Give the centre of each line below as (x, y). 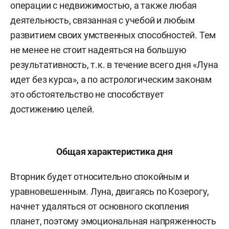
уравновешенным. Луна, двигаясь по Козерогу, (110, 191)
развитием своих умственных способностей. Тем (113, 35)
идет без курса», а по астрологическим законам (111, 79)
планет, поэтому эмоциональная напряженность (113, 221)
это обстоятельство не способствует (87, 94)
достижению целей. (52, 109)
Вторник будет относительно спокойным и (100, 177)
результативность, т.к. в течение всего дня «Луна (114, 65)
